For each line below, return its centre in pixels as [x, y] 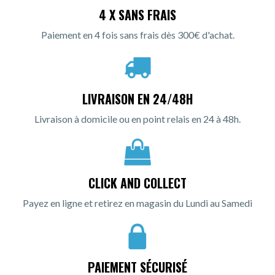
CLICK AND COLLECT [137, 183]
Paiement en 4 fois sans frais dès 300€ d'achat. [137, 34]
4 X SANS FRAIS [137, 14]
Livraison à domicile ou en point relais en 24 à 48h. [137, 118]
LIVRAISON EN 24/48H [137, 99]
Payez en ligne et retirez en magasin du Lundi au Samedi [137, 203]
